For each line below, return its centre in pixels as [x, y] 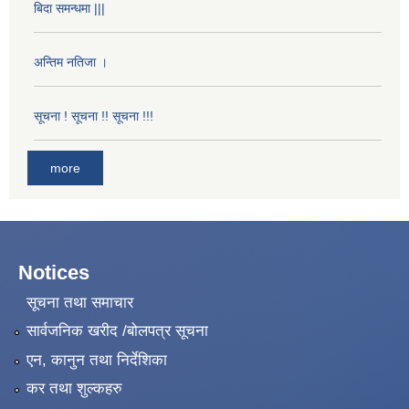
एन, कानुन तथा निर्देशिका [96, 360]
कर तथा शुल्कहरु [74, 389]
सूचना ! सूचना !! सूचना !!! [94, 116]
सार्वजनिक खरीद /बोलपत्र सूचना [117, 331]
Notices [54, 272]
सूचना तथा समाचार [79, 302]
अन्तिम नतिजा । [71, 63]
